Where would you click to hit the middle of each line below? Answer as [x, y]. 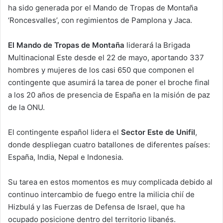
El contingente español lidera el [64, 132]
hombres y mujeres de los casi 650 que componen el [101, 70]
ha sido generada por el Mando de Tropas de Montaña [103, 7]
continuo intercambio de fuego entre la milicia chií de [101, 194]
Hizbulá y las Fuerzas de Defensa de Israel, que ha [96, 207]
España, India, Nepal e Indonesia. [66, 157]
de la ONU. [26, 107]
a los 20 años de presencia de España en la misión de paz [109, 95]
